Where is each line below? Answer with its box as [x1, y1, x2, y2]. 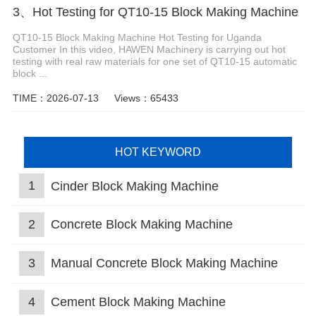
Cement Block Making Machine [50, 294, 226, 309]
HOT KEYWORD [114, 145, 201, 158]
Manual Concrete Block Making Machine [50, 256, 278, 270]
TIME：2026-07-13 [12, 92, 99, 104]
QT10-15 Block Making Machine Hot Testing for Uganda [12, 31, 262, 43]
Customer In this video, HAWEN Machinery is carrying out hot [12, 43, 286, 55]
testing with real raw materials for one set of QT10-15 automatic [12, 55, 297, 67]
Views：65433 [114, 92, 178, 104]
